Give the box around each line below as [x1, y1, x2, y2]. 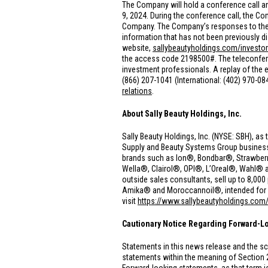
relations [122, 86, 152, 96]
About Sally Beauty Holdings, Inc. [122, 109, 242, 118]
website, [122, 43, 153, 53]
